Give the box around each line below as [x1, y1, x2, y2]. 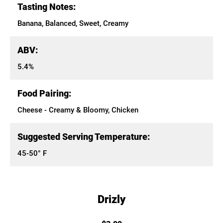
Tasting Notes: [17, 1, 76, 12]
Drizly [98, 193, 125, 206]
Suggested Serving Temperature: [17, 131, 150, 142]
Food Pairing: [17, 88, 71, 99]
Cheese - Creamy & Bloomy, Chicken [17, 106, 138, 114]
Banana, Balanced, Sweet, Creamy [17, 19, 128, 28]
